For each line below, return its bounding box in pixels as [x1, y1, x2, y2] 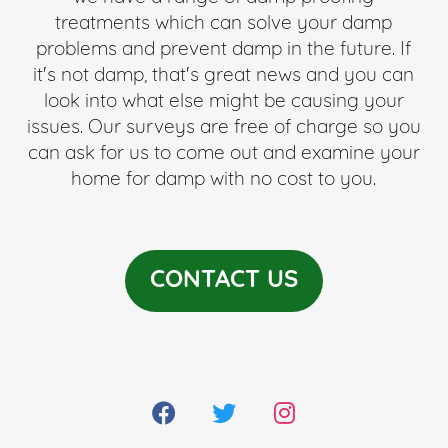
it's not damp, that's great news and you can [33, 67, 415, 87]
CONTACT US [149, 269, 298, 294]
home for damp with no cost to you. [71, 171, 377, 191]
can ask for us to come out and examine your [27, 145, 420, 165]
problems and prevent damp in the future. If [36, 41, 412, 61]
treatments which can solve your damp [55, 15, 393, 35]
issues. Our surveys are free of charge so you [26, 119, 421, 139]
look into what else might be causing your [43, 93, 404, 113]
